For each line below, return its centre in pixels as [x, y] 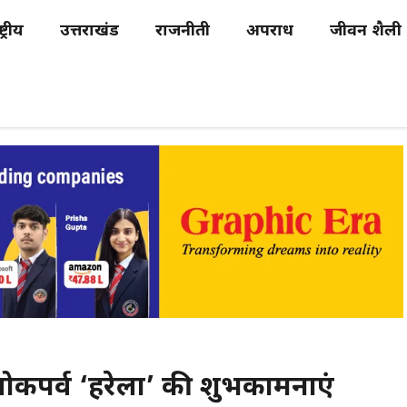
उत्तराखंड [89, 31]
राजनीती [183, 31]
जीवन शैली [366, 31]
